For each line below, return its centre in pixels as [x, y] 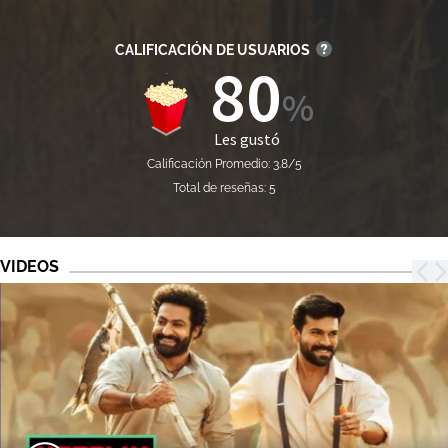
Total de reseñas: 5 [224, 187]
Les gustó [247, 138]
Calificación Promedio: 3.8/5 [224, 163]
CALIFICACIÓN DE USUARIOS [212, 50]
